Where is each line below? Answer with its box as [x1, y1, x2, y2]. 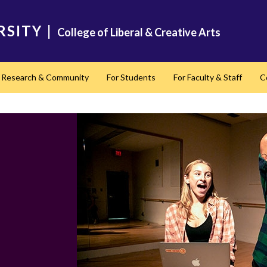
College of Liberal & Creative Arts [57, 26, 221, 39]
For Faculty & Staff [173, 72, 242, 82]
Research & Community [1, 72, 89, 82]
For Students [107, 72, 156, 82]
